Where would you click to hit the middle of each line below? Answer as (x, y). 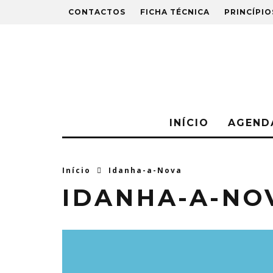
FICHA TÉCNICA (175, 12)
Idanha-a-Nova (145, 170)
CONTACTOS (97, 12)
